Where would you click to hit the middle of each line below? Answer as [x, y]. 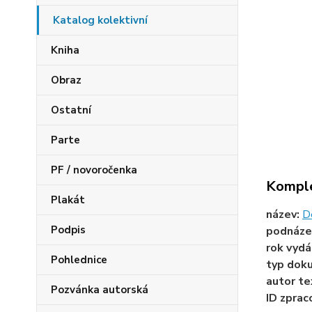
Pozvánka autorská [100, 290]
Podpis [68, 230]
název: [284, 214]
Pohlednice [79, 260]
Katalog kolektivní [100, 20]
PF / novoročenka [94, 170]
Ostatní [71, 110]
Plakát [68, 200]
